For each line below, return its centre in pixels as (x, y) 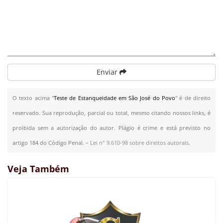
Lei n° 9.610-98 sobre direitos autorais (139, 142)
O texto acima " (33, 98)
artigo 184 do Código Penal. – (51, 142)
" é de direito (193, 98)
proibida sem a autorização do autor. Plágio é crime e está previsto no (111, 127)
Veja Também (38, 168)
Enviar (108, 72)
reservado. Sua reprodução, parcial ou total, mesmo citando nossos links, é (111, 112)
